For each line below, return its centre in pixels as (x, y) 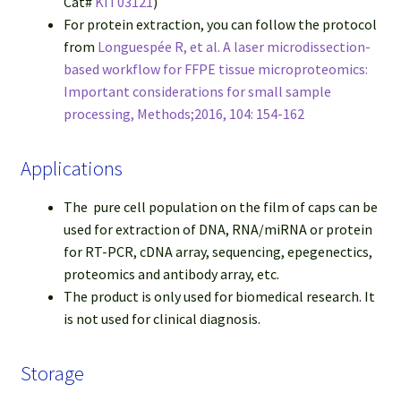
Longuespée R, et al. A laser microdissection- (234, 47)
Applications (71, 169)
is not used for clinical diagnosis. (162, 318)
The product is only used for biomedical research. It (219, 296)
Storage (52, 373)
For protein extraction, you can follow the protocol (220, 25)
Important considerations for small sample (197, 92)
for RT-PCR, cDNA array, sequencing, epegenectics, (218, 251)
